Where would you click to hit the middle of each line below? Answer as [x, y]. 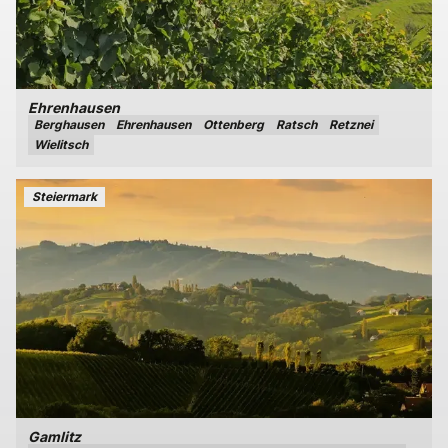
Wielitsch [61, 145]
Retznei [351, 125]
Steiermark [64, 196]
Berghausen [69, 125]
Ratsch [296, 125]
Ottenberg [233, 125]
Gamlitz [54, 437]
